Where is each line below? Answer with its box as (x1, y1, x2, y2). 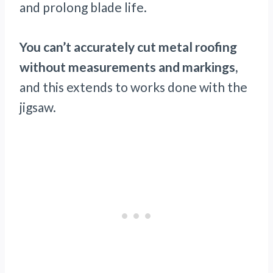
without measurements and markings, (19, 59, 238, 75)
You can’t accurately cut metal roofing (19, 39, 237, 55)
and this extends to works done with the (19, 79, 247, 95)
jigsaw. (19, 99, 56, 115)
